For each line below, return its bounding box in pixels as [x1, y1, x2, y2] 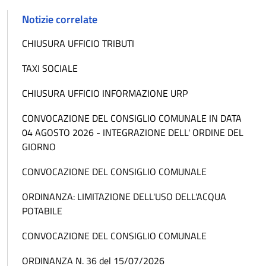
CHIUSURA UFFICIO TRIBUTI [22, 36, 134, 51]
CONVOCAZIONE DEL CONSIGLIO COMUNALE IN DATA [22, 111, 242, 126]
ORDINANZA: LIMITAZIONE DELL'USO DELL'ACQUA [22, 189, 226, 204]
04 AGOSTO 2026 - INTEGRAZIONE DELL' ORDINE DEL [22, 125, 243, 140]
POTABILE [22, 204, 62, 218]
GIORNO [22, 140, 56, 154]
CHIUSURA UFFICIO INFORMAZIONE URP [22, 86, 188, 101]
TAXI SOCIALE [22, 61, 78, 76]
